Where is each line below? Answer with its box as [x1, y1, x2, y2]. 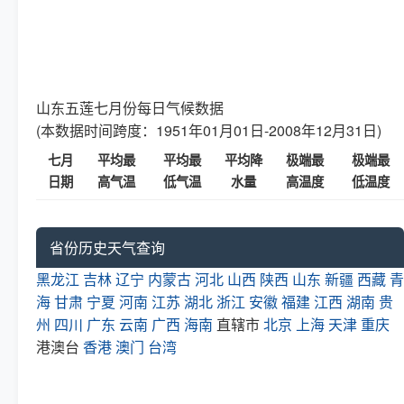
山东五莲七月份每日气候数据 [36, 96, 224, 118]
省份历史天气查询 [50, 236, 165, 258]
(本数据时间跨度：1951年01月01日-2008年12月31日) [36, 119, 381, 141]
